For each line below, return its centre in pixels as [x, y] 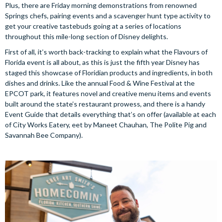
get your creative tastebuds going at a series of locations [93, 26]
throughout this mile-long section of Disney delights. [86, 36]
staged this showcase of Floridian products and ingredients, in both [109, 73]
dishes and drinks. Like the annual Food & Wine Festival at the [100, 83]
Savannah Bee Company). [44, 135]
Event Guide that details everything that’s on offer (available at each [111, 114]
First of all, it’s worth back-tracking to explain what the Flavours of [106, 52]
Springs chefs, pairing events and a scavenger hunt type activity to [108, 16]
